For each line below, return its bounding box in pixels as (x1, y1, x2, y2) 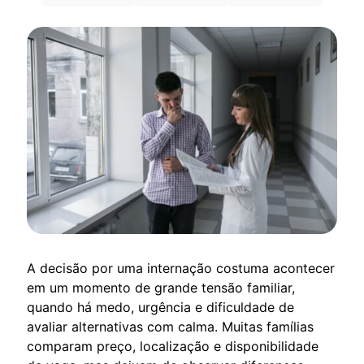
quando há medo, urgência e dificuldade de (27, 298, 294, 315)
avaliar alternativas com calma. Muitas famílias (27, 318, 314, 335)
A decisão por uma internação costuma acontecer (27, 259, 335, 276)
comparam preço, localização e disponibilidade (27, 337, 318, 354)
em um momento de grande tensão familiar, (27, 279, 295, 296)
